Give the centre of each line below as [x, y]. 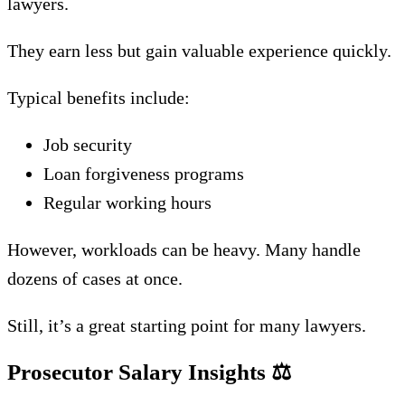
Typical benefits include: [99, 98]
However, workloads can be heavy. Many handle [184, 250]
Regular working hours [127, 202]
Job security [88, 145]
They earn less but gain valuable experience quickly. [199, 51]
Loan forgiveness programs [144, 174]
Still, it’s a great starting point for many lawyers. [187, 325]
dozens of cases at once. [95, 278]
